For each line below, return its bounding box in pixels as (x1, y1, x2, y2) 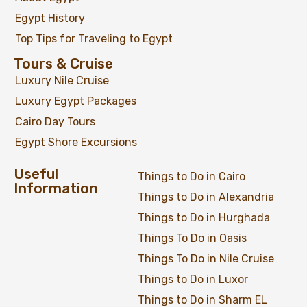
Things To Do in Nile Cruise (137, 252, 274, 266)
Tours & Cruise (14, 55, 113, 73)
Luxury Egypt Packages (15, 95, 136, 108)
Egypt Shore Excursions (15, 136, 137, 149)
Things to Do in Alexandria (137, 191, 274, 204)
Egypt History (15, 12, 85, 25)
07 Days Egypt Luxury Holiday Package (27, 180, 245, 194)
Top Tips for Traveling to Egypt (15, 32, 173, 46)
